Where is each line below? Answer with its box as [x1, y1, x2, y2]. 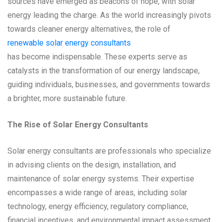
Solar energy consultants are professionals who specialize [7, 146, 211, 156]
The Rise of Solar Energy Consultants [7, 119, 148, 129]
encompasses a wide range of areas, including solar [7, 187, 187, 197]
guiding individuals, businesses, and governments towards [7, 79, 210, 89]
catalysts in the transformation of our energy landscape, [7, 65, 200, 75]
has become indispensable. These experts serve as [7, 52, 187, 61]
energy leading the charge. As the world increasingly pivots [7, 10, 211, 20]
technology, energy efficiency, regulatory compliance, [7, 201, 188, 211]
